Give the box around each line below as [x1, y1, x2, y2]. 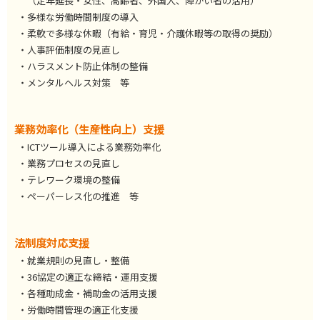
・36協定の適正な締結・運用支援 [18, 269, 158, 284]
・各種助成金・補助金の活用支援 [18, 286, 157, 300]
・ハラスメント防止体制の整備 [18, 59, 148, 73]
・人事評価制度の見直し [18, 42, 120, 56]
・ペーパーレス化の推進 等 [18, 189, 139, 203]
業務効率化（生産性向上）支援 [14, 120, 164, 136]
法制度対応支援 [14, 234, 89, 250]
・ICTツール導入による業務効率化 [18, 139, 161, 154]
